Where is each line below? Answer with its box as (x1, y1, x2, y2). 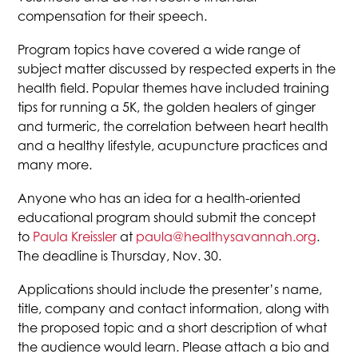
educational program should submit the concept (18, 209, 316, 225)
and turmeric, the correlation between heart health (18, 118, 329, 134)
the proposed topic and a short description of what (18, 320, 328, 336)
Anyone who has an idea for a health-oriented (18, 190, 301, 206)
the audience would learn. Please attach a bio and (18, 339, 330, 355)
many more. (18, 157, 93, 173)
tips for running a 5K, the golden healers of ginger (18, 99, 316, 115)
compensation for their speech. (18, 8, 208, 24)
